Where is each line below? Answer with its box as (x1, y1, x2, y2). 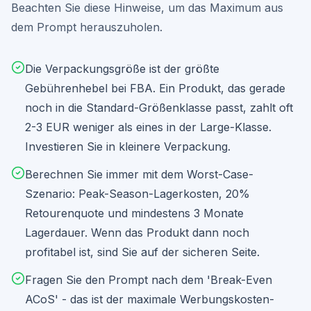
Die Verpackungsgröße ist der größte (25, 62, 219, 76)
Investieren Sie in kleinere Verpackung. (25, 140, 230, 153)
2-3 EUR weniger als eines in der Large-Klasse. (25, 120, 271, 134)
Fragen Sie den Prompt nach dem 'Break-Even (25, 273, 272, 287)
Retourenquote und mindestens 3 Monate (25, 206, 244, 220)
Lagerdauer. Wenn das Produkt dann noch (25, 226, 249, 239)
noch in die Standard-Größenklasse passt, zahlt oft (25, 101, 293, 115)
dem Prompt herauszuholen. (11, 20, 162, 34)
